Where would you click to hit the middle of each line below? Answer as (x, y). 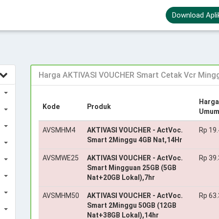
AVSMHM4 (59, 130)
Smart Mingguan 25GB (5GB (131, 168)
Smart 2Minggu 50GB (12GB (131, 205)
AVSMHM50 (61, 196)
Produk (99, 107)
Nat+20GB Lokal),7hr (121, 177)
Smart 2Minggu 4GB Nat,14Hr (134, 140)
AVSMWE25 (60, 158)
